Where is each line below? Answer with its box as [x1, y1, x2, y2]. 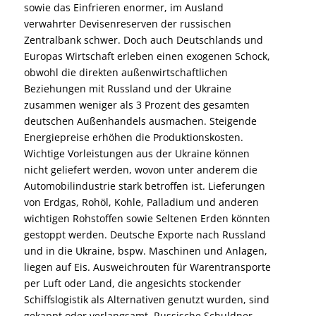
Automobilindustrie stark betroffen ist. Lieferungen [23, 179, 265, 193]
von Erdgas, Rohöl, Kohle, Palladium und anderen [23, 195, 259, 209]
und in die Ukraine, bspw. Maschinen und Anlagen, [23, 244, 267, 258]
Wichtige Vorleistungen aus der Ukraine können [23, 147, 250, 161]
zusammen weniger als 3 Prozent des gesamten [23, 98, 250, 112]
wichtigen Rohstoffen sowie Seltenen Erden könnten [23, 212, 270, 226]
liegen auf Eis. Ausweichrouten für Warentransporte [23, 260, 271, 274]
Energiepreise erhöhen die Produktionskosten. [23, 130, 243, 145]
